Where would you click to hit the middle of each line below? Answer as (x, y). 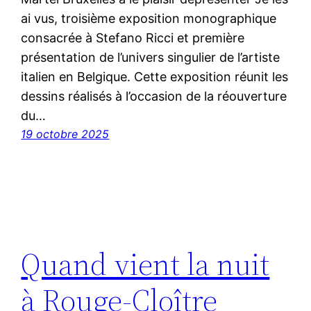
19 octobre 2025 (65, 134)
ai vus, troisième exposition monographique (149, 19)
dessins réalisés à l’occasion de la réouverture (154, 96)
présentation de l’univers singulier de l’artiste (151, 58)
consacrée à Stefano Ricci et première (133, 38)
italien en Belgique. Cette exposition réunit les (155, 77)
